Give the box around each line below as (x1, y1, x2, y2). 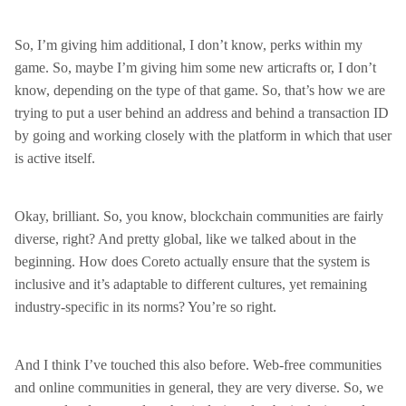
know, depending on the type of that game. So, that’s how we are (14, 82, 385, 98)
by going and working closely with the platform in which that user (14, 128, 391, 143)
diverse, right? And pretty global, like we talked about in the (14, 231, 356, 246)
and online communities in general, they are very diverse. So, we (14, 380, 383, 395)
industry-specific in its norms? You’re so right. (14, 299, 276, 314)
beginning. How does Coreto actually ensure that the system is (14, 254, 370, 269)
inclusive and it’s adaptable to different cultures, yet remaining (14, 276, 367, 292)
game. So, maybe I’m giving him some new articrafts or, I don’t (14, 60, 376, 75)
